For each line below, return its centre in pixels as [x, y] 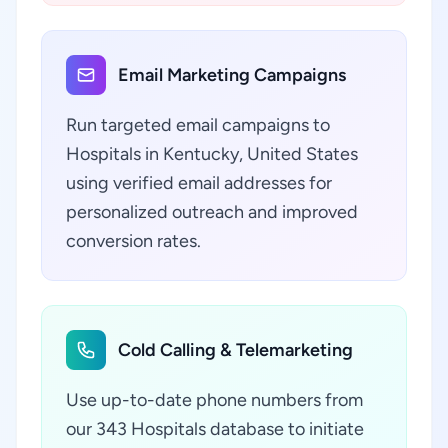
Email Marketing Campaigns [232, 75]
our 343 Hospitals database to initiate [215, 429]
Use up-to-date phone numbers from [214, 400]
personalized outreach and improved [212, 212]
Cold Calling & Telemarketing [235, 350]
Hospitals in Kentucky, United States [212, 154]
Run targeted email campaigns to [198, 125]
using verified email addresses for [199, 183]
